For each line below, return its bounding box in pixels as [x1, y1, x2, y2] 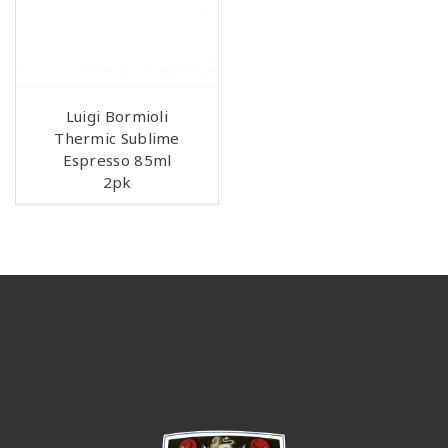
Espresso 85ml [62, 150, 172, 171]
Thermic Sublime [54, 128, 180, 149]
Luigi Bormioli [65, 106, 169, 127]
